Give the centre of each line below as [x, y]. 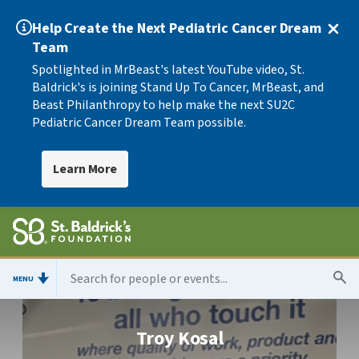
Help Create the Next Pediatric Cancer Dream [177, 28]
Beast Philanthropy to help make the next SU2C [163, 105]
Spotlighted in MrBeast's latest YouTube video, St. [168, 70]
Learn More [85, 169]
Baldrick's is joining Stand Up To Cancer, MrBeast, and [178, 87]
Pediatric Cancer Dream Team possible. [139, 123]
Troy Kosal [179, 339]
